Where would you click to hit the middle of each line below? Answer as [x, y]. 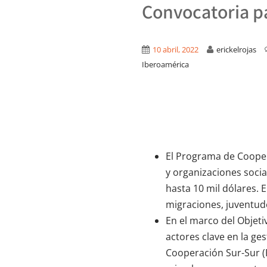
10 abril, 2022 [176, 49]
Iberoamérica [165, 64]
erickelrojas [236, 49]
